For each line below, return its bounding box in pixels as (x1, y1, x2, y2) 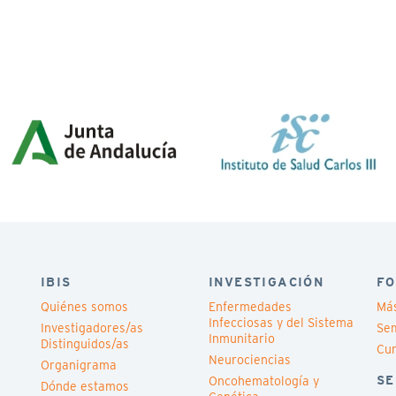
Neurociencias (209, 353, 291, 367)
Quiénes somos (41, 300, 128, 314)
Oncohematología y (209, 374, 319, 388)
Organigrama (41, 358, 117, 372)
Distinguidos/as (41, 337, 129, 351)
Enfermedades (209, 300, 292, 314)
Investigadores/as (41, 321, 143, 335)
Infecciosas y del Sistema (209, 316, 354, 330)
